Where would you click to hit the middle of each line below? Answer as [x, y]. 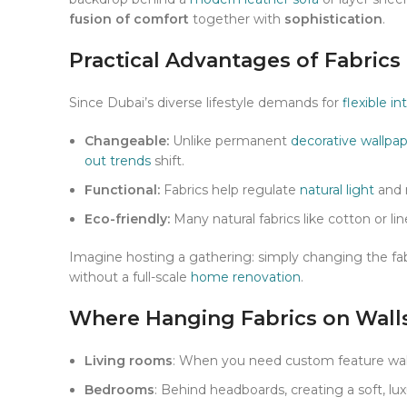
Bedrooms [119, 390]
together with [238, 20]
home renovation [246, 278]
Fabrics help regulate [230, 190]
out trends [118, 161]
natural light [337, 190]
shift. [168, 161]
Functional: [122, 190]
